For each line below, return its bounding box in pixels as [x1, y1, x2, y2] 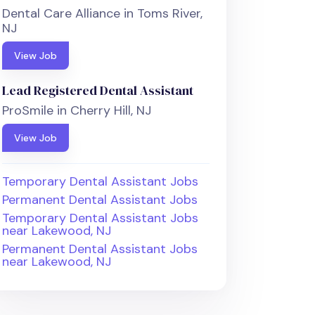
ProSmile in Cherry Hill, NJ [2, 102, 152, 120]
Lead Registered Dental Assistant [2, 82, 194, 100]
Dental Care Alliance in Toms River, [2, 5, 203, 22]
